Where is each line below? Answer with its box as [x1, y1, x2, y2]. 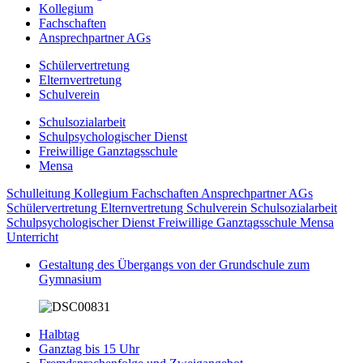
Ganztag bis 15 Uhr [39, 342, 139, 356]
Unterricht [6, 230, 58, 244]
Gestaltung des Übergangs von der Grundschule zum [39, 258, 310, 271]
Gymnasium [39, 272, 101, 286]
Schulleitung [6, 186, 74, 200]
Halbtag [39, 327, 79, 341]
